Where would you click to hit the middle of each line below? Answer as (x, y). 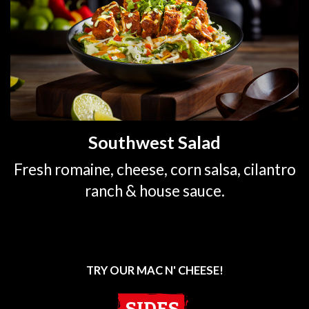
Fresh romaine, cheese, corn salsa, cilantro (154, 169)
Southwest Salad (154, 142)
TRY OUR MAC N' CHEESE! (154, 270)
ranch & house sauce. (154, 190)
